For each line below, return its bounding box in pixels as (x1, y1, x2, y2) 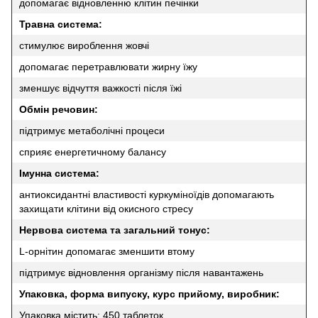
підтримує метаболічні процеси (19, 124, 165, 136)
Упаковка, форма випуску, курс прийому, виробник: (19, 287, 280, 300)
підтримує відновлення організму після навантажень (19, 266, 263, 278)
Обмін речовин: (19, 103, 98, 115)
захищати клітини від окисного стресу (19, 202, 193, 214)
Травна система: (19, 18, 102, 30)
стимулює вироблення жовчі (19, 39, 149, 51)
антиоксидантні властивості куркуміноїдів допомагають (19, 188, 274, 200)
